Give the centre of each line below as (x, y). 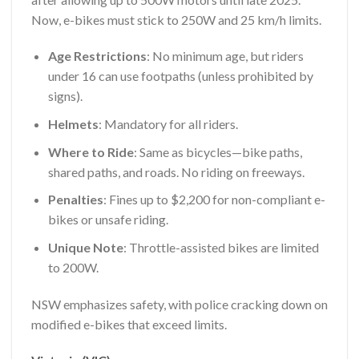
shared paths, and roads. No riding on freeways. (176, 171)
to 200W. (73, 267)
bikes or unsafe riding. (108, 220)
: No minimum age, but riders (225, 56)
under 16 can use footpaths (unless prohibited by (180, 76)
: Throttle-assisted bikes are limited (221, 247)
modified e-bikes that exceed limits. (129, 324)
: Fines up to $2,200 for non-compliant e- (214, 200)
